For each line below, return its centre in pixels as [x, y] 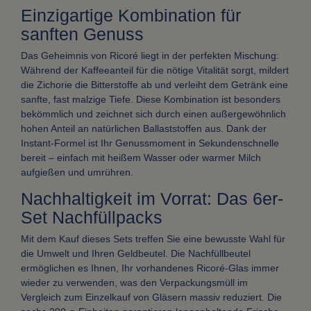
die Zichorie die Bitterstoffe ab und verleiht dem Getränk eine [154, 85]
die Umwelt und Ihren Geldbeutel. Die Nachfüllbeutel [136, 254]
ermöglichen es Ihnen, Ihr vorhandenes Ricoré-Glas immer [150, 268]
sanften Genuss [82, 34]
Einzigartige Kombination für [131, 16]
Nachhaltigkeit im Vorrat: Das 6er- [152, 199]
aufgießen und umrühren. [77, 173]
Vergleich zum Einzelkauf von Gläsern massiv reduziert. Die [151, 297]
